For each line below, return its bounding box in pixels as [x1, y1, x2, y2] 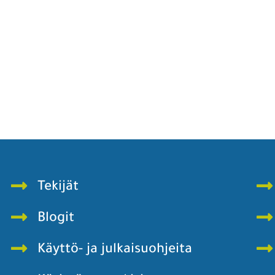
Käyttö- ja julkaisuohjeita [37, 242, 192, 258]
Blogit [37, 211, 74, 227]
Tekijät [37, 180, 79, 195]
